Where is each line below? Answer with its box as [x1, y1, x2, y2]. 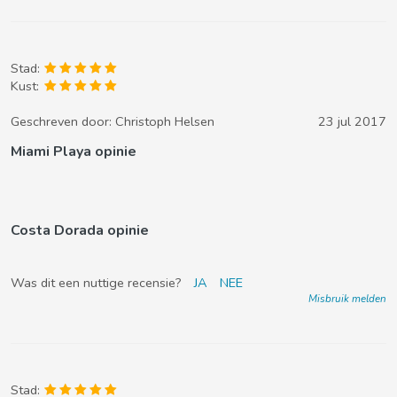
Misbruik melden [308, 292, 386, 306]
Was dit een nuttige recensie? [11, 274, 185, 292]
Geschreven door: [11, 113, 115, 130]
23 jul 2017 [318, 113, 386, 130]
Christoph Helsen [115, 113, 214, 130]
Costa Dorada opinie [11, 221, 149, 240]
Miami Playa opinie [11, 142, 136, 161]
